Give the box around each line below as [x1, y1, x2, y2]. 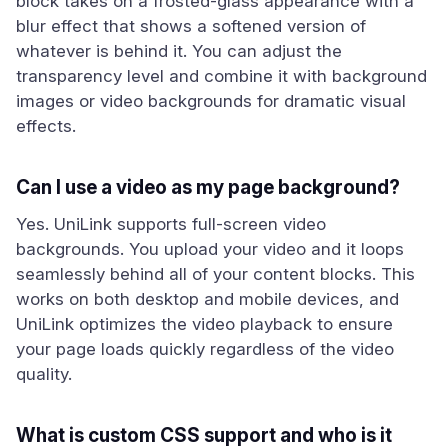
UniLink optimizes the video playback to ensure [16, 314, 393, 334]
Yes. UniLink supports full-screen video [16, 214, 326, 234]
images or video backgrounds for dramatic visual [16, 91, 406, 111]
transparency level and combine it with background [16, 66, 427, 86]
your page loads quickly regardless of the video [16, 339, 394, 359]
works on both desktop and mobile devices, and [16, 289, 399, 309]
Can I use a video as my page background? [16, 176, 400, 199]
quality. [16, 364, 72, 384]
